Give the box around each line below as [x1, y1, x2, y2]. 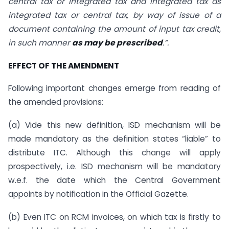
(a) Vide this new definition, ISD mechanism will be [8, 120, 221, 131]
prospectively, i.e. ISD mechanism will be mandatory [8, 161, 221, 172]
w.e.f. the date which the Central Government [8, 175, 221, 186]
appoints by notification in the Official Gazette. [8, 189, 189, 200]
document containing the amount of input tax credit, [8, 23, 221, 34]
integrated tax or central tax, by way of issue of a [8, 9, 221, 20]
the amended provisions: [8, 97, 103, 108]
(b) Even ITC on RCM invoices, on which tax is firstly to [8, 212, 221, 223]
